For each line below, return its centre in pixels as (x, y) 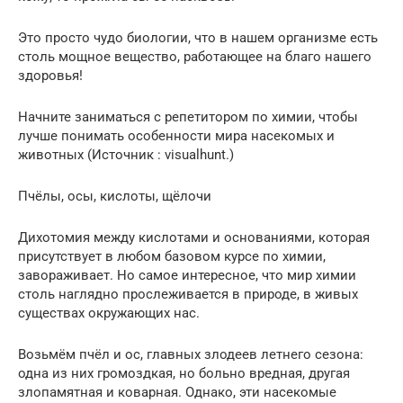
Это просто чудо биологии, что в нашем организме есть (198, 38)
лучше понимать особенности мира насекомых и (176, 136)
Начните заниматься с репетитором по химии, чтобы (188, 117)
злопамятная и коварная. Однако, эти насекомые (177, 392)
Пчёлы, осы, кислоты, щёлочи (115, 196)
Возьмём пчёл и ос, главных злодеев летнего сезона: (191, 354)
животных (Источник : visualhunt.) (126, 155)
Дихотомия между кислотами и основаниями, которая (194, 237)
